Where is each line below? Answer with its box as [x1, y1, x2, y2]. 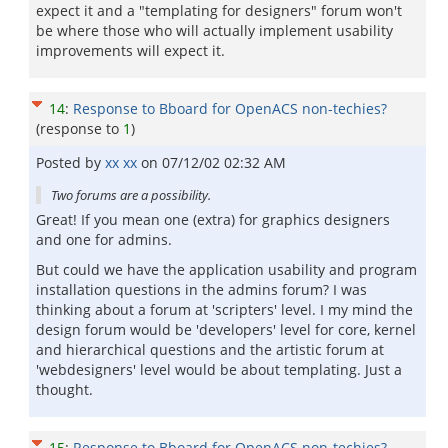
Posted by [36, 153, 105, 172]
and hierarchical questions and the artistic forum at [36, 340, 384, 359]
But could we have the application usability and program [36, 260, 417, 279]
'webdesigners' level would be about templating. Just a [36, 360, 402, 379]
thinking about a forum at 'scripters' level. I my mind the [36, 300, 413, 319]
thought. [36, 380, 93, 399]
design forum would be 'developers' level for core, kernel [36, 320, 416, 339]
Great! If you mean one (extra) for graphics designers [36, 210, 390, 229]
